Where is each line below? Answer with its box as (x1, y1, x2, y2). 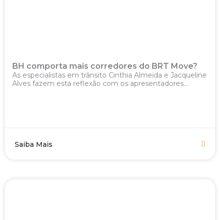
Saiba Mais (15, 140, 53, 149)
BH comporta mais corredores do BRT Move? (12, 61, 199, 71)
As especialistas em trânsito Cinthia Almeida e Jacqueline (12, 71, 207, 80)
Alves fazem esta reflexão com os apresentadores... (12, 79, 188, 88)
